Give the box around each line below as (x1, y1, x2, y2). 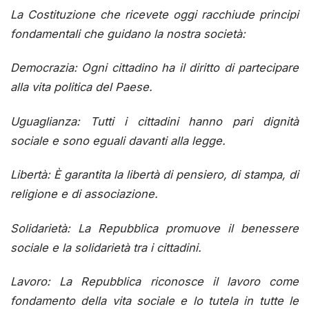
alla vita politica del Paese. (10, 80, 152, 94)
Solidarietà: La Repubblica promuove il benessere (10, 221, 299, 235)
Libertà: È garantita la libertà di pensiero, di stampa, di (10, 168, 299, 182)
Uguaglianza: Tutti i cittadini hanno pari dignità (10, 114, 299, 128)
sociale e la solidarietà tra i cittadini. (10, 240, 201, 255)
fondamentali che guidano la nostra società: (10, 26, 246, 41)
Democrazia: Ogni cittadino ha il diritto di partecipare (10, 61, 299, 75)
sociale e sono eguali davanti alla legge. (10, 133, 226, 148)
